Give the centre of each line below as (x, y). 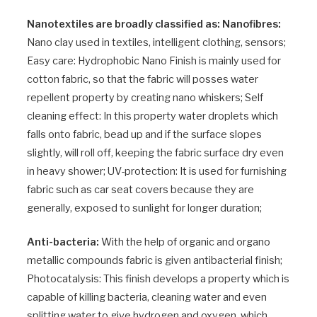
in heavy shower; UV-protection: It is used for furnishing (157, 172)
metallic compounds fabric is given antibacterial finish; (155, 261)
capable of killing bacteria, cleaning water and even (147, 298)
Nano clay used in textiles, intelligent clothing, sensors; (156, 43)
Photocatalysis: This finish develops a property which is (158, 279)
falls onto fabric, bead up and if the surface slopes (144, 135)
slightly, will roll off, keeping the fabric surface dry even (155, 153)
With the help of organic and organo (185, 242)
